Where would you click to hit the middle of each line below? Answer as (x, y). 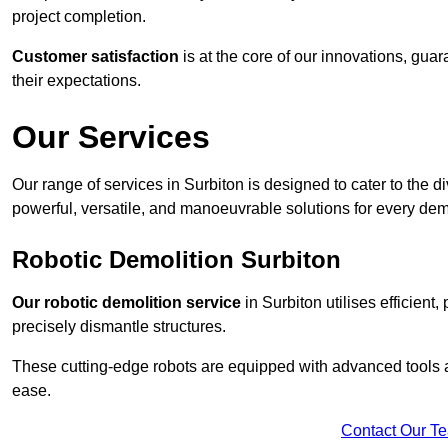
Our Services (111, 137)
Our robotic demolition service (126, 303)
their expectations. (76, 81)
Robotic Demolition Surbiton (176, 260)
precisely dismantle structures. (119, 327)
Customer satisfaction (95, 57)
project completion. (79, 17)
